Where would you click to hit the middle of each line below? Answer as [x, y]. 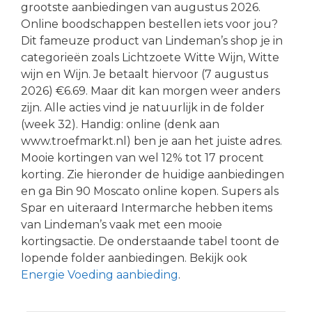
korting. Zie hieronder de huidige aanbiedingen [153, 174]
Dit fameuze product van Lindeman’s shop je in [152, 40]
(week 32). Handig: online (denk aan [120, 124]
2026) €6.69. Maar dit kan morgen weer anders [150, 91]
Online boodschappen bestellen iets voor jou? [149, 24]
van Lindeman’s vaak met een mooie [122, 224]
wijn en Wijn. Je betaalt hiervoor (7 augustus [145, 74]
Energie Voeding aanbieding [100, 274]
